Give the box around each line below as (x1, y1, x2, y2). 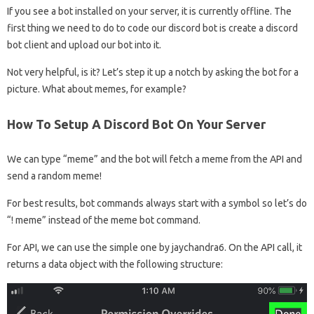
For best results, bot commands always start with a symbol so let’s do (7, 198, 307, 209)
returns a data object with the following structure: (7, 259, 223, 270)
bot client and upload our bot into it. (7, 39, 161, 50)
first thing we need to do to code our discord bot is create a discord (7, 22, 298, 34)
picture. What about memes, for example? (7, 83, 186, 95)
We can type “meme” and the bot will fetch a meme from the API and (7, 153, 302, 165)
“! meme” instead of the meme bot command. (7, 214, 200, 226)
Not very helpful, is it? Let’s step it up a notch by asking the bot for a (7, 67, 299, 78)
